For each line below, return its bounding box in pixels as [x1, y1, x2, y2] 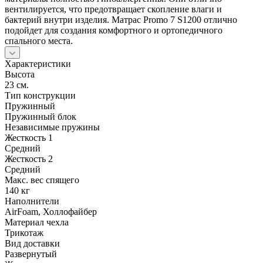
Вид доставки [5, 238, 60, 248]
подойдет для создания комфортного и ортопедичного [5, 25, 222, 35]
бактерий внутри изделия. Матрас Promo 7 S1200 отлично [5, 14, 237, 25]
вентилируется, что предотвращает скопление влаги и [5, 4, 222, 14]
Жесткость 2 [5, 153, 53, 164]
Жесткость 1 [5, 132, 53, 143]
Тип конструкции [5, 90, 76, 100]
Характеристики [5, 58, 71, 69]
